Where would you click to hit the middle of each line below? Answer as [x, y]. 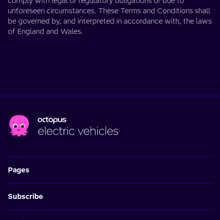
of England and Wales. [45, 31]
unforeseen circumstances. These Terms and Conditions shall [109, 11]
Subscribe [26, 196]
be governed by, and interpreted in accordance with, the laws [110, 21]
